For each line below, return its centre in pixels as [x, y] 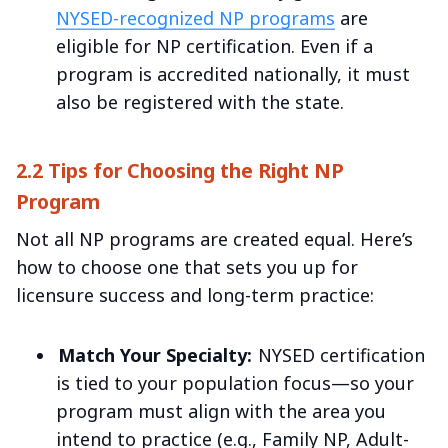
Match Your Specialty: [154, 354]
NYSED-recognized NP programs [195, 17]
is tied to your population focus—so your [235, 382]
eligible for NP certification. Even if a [214, 45]
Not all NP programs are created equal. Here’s [214, 238]
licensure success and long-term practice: [195, 294]
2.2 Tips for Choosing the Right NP [180, 170]
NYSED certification [339, 354]
